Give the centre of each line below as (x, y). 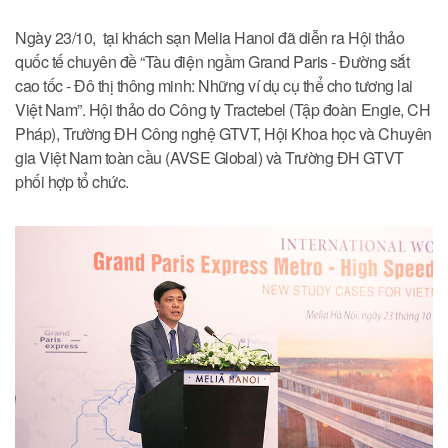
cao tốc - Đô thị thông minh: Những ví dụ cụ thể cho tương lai (214, 85)
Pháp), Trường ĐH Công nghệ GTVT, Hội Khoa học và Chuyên (223, 133)
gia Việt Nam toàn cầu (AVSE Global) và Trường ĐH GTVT (209, 157)
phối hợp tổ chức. (72, 181)
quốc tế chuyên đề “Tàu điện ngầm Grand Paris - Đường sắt (212, 61)
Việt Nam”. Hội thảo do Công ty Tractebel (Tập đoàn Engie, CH (223, 109)
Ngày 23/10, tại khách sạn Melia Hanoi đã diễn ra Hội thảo (210, 37)
